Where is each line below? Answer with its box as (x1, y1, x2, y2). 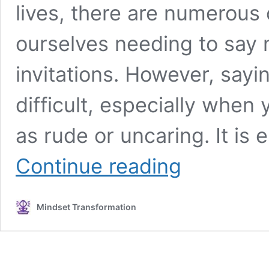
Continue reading (16, 154, 181, 179)
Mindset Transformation (37, 202, 136, 213)
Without (181, 202, 211, 213)
